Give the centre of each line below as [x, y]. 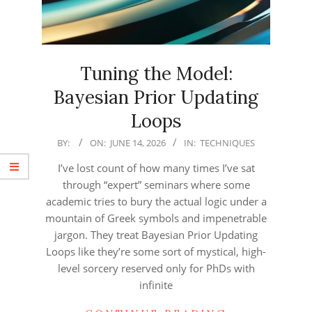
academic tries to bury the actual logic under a [156, 202]
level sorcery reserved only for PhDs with [156, 268]
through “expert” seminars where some [156, 185]
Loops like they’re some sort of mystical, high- [156, 252]
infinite [156, 285]
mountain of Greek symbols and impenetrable [156, 218]
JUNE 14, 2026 [138, 143]
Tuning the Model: [156, 74]
